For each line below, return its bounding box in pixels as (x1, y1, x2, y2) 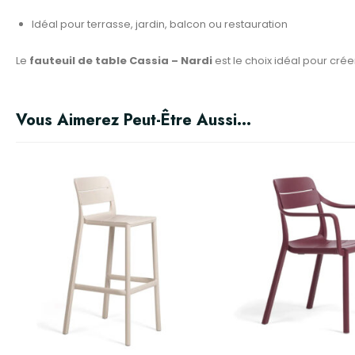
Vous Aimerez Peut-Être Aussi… (16, 109, 251, 132)
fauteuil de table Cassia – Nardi (29, 53, 212, 68)
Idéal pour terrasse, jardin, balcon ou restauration (32, 17, 288, 32)
